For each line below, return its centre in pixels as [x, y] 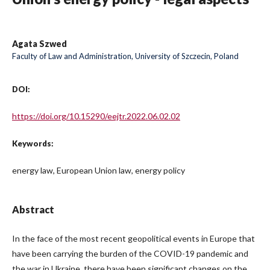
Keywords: [33, 144]
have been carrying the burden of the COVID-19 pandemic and [130, 254]
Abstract [33, 210]
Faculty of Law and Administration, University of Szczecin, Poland [125, 56]
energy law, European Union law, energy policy [99, 171]
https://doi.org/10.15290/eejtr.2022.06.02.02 [96, 116]
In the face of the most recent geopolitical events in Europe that [133, 239]
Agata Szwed [39, 44]
